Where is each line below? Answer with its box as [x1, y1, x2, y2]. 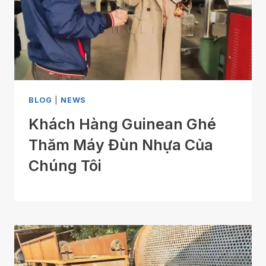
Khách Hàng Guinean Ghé [28, 115, 216, 133]
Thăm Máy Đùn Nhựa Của [28, 135, 213, 154]
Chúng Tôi [28, 156, 102, 175]
